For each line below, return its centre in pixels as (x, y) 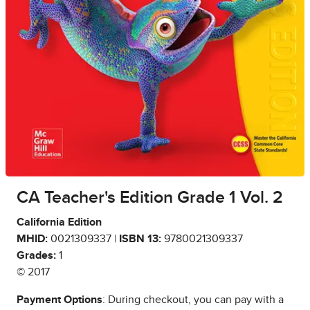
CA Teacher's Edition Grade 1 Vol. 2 (150, 197)
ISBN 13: (140, 238)
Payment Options (60, 299)
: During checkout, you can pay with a (193, 299)
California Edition (59, 222)
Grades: (36, 255)
